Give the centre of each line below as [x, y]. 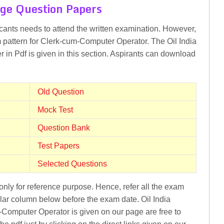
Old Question [61, 92]
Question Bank [64, 128]
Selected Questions [72, 164]
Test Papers [58, 146]
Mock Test [55, 110]
